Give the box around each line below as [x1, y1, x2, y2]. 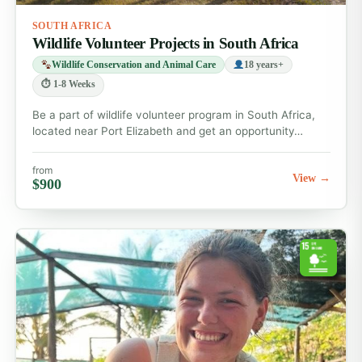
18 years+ [243, 59, 284, 69]
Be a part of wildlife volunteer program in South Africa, [32, 107, 315, 121]
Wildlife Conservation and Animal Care [51, 59, 216, 69]
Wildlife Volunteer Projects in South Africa [32, 34, 299, 52]
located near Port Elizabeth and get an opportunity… [32, 124, 303, 137]
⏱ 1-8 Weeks [40, 78, 95, 89]
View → [292, 171, 330, 184]
